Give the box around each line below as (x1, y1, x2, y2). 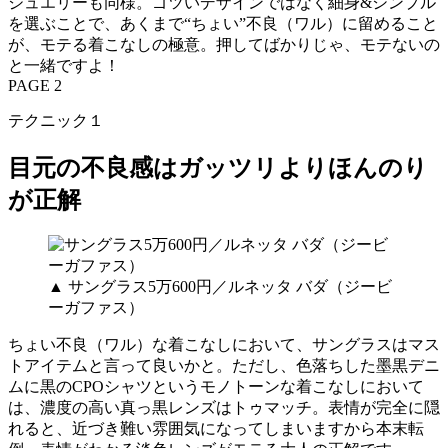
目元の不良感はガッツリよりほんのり (8, 154, 428, 181)
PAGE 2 (8, 76, 62, 94)
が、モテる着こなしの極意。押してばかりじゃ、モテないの (8, 35, 440, 53)
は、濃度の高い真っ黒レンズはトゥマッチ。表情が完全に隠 (8, 399, 440, 417)
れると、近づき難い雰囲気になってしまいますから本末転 (8, 420, 424, 438)
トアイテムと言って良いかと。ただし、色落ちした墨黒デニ (8, 357, 440, 375)
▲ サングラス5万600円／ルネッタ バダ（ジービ (48, 278, 392, 296)
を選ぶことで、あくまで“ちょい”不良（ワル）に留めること (8, 14, 438, 32)
